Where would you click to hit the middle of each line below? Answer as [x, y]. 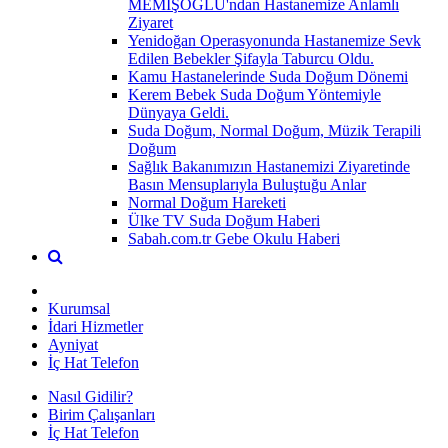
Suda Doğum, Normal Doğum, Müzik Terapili [274, 130]
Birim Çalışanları [101, 414]
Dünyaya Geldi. [178, 112]
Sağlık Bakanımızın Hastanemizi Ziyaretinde [269, 166]
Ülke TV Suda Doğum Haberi [224, 220]
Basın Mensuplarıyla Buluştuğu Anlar [247, 184]
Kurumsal [79, 308]
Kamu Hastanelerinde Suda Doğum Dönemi [268, 76]
